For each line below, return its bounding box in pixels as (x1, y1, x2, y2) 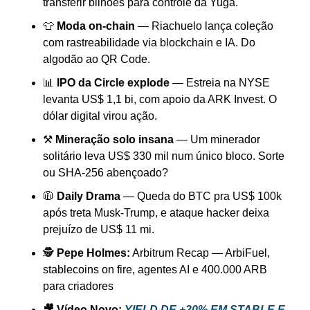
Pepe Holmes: (57, 247, 130, 259)
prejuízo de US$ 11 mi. (43, 224, 154, 236)
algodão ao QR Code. (43, 53, 150, 66)
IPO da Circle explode (57, 77, 170, 89)
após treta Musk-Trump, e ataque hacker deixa (43, 207, 269, 219)
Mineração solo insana (55, 134, 174, 146)
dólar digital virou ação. (43, 110, 157, 122)
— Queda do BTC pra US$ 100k (120, 190, 282, 203)
